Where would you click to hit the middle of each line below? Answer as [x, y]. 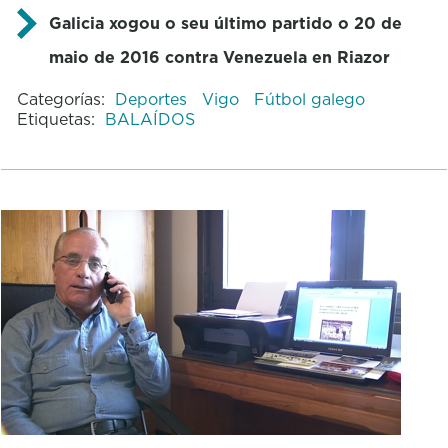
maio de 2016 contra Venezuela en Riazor [219, 56]
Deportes [153, 98]
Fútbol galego [309, 98]
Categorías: [60, 98]
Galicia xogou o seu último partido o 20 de [225, 22]
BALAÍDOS [149, 118]
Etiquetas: [55, 118]
